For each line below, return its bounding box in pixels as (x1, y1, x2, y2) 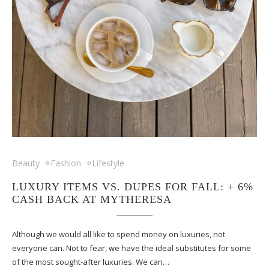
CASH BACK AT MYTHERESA (12, 193, 172, 206)
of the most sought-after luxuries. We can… (12, 256, 169, 268)
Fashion (50, 157, 81, 169)
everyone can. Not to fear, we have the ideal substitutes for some (12, 243, 251, 254)
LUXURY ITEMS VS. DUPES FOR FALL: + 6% (12, 181, 253, 193)
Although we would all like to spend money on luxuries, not (12, 229, 225, 240)
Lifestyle (92, 157, 124, 169)
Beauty (12, 157, 40, 169)
